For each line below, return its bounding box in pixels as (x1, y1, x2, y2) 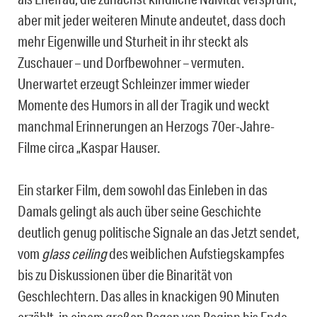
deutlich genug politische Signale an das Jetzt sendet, (18, 224, 299, 241)
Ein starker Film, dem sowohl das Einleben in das (18, 181, 267, 199)
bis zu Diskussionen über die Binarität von (18, 266, 233, 284)
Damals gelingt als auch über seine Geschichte (18, 202, 261, 220)
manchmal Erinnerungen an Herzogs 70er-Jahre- (18, 117, 275, 135)
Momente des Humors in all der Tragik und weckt (18, 96, 270, 114)
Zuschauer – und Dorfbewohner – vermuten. (18, 54, 244, 71)
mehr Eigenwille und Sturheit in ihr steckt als (18, 33, 248, 50)
